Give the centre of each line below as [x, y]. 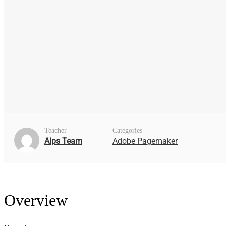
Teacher [55, 130]
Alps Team [63, 141]
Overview [36, 201]
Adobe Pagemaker [145, 141]
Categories [127, 130]
